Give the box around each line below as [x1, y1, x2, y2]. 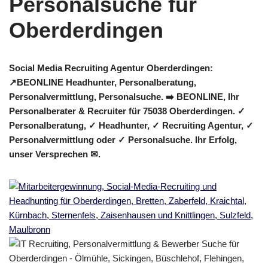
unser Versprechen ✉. [9, 149, 100, 159]
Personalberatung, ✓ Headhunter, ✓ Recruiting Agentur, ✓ [9, 120, 254, 130]
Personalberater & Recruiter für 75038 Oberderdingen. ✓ [9, 106, 245, 116]
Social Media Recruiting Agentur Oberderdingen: [9, 63, 213, 73]
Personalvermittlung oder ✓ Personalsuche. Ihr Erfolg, [9, 135, 237, 145]
